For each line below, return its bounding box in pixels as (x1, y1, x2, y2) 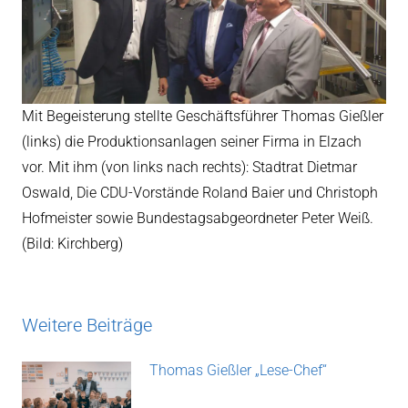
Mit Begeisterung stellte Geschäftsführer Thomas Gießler (22, 107, 383, 125)
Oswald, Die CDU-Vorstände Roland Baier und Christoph (22, 183, 378, 201)
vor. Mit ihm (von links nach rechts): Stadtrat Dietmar (22, 158, 357, 176)
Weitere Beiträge (22, 314, 152, 337)
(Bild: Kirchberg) (22, 234, 123, 252)
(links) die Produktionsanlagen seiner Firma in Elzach (22, 132, 362, 150)
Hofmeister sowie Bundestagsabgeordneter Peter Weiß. (22, 209, 373, 227)
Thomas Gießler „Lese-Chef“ (149, 362, 327, 380)
